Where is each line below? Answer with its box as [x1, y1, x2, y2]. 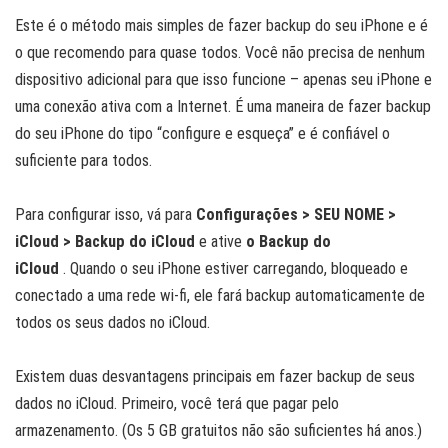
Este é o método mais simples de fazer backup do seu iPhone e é [15, 16, 428, 36]
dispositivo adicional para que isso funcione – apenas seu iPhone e [15, 70, 432, 90]
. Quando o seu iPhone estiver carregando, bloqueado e [59, 259, 408, 279]
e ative [195, 232, 246, 252]
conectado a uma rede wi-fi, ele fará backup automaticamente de [15, 286, 425, 306]
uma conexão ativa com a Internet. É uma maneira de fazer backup [15, 97, 431, 117]
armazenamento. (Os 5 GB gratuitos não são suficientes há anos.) [15, 421, 422, 441]
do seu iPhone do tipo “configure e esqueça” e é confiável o [15, 124, 390, 144]
